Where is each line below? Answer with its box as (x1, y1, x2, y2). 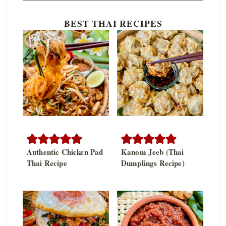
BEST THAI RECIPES (64, 17, 162, 30)
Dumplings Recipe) (121, 157, 185, 169)
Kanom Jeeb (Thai (121, 146, 184, 158)
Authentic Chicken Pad (27, 146, 103, 158)
